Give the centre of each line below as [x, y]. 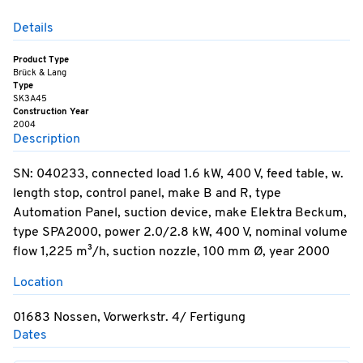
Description [47, 139]
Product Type [41, 60]
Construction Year [51, 112]
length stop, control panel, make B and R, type [147, 194]
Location [38, 283]
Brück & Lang [40, 73]
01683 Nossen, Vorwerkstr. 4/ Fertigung [129, 318]
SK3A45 [30, 99]
